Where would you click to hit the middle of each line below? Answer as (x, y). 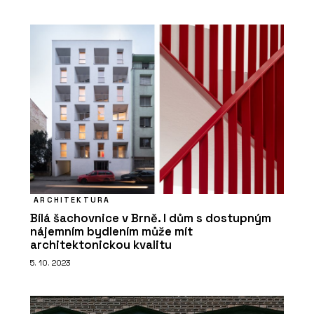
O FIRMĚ (100, 142)
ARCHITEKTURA (72, 200)
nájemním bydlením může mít (111, 232)
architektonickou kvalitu (101, 245)
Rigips (92, 160)
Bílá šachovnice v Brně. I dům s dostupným (151, 219)
